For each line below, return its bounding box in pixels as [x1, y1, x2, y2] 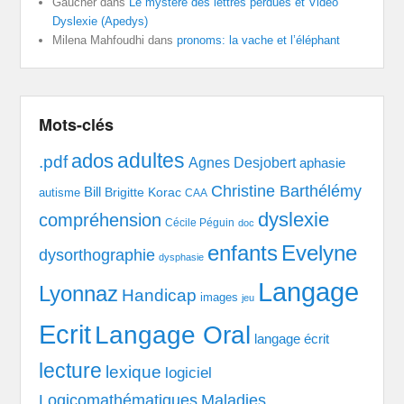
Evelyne [281, 240, 358, 265]
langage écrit [254, 330, 330, 346]
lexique [106, 362, 162, 381]
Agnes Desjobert [188, 154, 297, 170]
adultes [117, 148, 186, 172]
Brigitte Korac [105, 184, 182, 199]
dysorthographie [39, 245, 156, 264]
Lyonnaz [39, 280, 119, 306]
